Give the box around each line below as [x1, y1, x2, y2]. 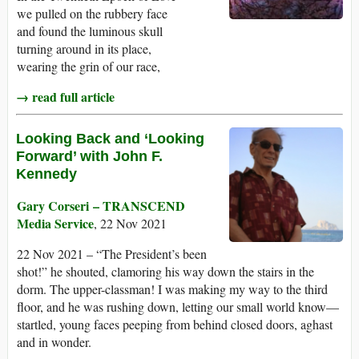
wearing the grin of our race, [17, 58, 160, 75]
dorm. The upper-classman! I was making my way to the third [17, 280, 328, 298]
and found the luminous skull [17, 22, 163, 40]
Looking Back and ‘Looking [16, 131, 204, 147]
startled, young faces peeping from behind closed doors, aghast [17, 316, 333, 333]
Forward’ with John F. [16, 148, 163, 165]
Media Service [17, 214, 94, 233]
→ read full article [16, 87, 115, 107]
